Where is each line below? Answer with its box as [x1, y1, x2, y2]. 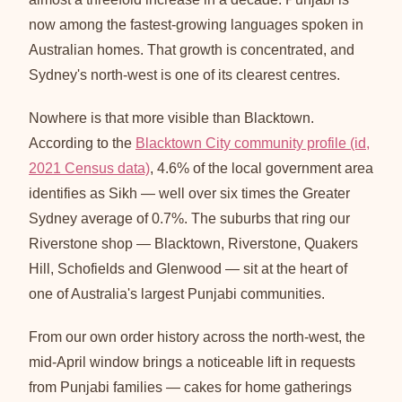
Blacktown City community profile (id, [135, 135, 370, 151]
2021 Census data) [29, 160, 150, 176]
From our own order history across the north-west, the [29, 328, 365, 345]
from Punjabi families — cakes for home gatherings [29, 379, 352, 395]
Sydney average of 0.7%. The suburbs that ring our [29, 210, 350, 226]
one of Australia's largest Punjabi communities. [29, 285, 325, 301]
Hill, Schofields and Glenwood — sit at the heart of [29, 260, 347, 276]
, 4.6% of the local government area [150, 160, 373, 176]
